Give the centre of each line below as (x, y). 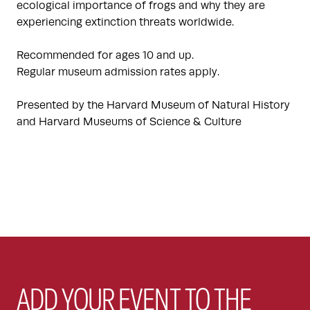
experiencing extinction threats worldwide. (125, 22)
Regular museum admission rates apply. (118, 72)
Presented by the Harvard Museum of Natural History (153, 105)
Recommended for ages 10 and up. (105, 55)
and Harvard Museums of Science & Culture (129, 122)
